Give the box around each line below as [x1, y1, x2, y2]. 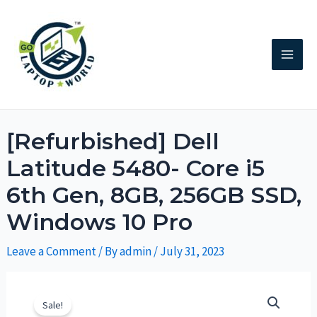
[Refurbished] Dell [6, 127, 220, 155]
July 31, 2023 [160, 243, 225, 259]
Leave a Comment [6, 243, 97, 259]
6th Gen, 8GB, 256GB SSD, [6, 180, 302, 209]
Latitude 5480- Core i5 [6, 154, 265, 182]
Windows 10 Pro [6, 207, 193, 236]
